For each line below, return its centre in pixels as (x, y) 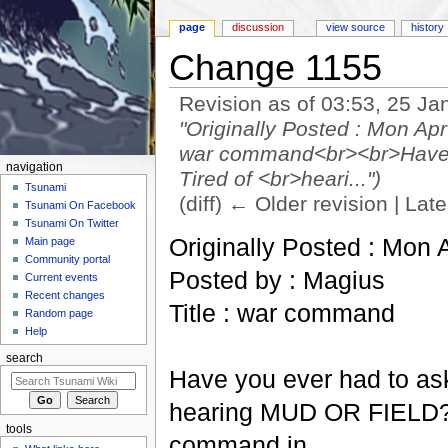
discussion (258, 27)
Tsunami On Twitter (72, 223)
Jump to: (196, 221)
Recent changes (65, 295)
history (428, 27)
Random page (59, 313)
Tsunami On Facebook (81, 205)
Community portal (68, 259)
